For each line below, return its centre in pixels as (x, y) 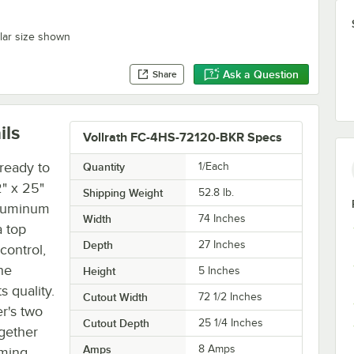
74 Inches (222, 218)
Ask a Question (261, 75)
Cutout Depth (116, 323)
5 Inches (220, 270)
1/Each (214, 166)
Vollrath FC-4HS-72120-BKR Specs (182, 137)
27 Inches (222, 244)
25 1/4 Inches (231, 322)
